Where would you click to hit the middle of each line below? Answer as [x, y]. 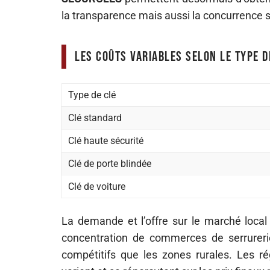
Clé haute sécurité [106, 141]
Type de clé [92, 95]
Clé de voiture [97, 187]
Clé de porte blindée [110, 164]
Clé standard [95, 118]
